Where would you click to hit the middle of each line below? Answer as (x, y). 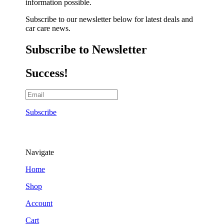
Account (39, 203)
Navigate (40, 152)
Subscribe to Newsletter (86, 49)
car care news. (48, 28)
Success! (47, 73)
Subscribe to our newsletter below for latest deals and (109, 19)
